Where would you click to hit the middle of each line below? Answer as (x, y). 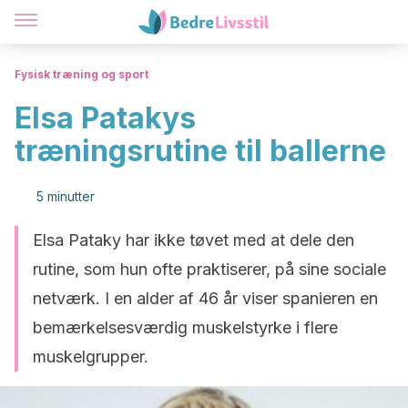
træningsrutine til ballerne (200, 151)
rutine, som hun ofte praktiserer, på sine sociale (209, 269)
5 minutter (66, 196)
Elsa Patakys (105, 118)
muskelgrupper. (91, 357)
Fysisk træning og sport (82, 74)
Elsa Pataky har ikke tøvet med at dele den (194, 240)
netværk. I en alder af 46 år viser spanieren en (205, 298)
